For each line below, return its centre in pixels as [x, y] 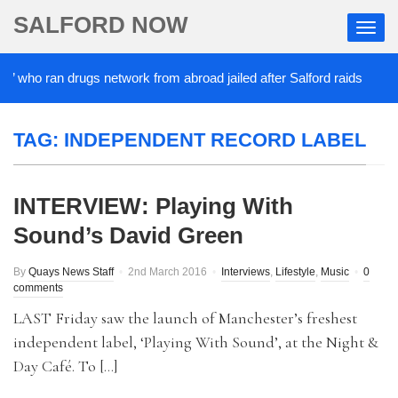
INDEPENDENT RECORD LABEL [215, 140]
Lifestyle [295, 272]
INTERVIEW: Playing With [153, 206]
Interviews [246, 272]
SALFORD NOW [101, 25]
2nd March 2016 [167, 272]
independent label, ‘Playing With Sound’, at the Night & [196, 342]
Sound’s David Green [128, 235]
